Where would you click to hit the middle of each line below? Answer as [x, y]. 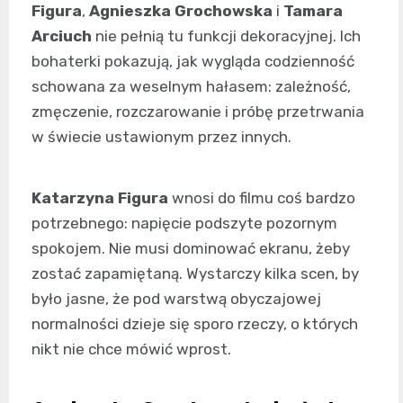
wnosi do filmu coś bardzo [262, 198]
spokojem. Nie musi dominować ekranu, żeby [191, 249]
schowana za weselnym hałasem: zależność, [191, 87]
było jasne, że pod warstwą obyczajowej [176, 299]
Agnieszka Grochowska [181, 11]
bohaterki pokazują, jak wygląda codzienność [193, 62]
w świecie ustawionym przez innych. [161, 137]
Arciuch [62, 36]
